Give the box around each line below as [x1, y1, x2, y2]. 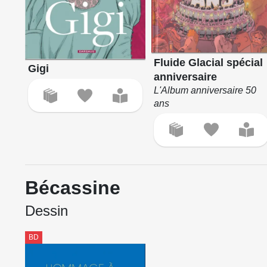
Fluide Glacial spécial [154, 56, 263, 69]
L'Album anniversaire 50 [154, 85, 257, 95]
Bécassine [25, 177, 120, 199]
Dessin [25, 203, 68, 219]
